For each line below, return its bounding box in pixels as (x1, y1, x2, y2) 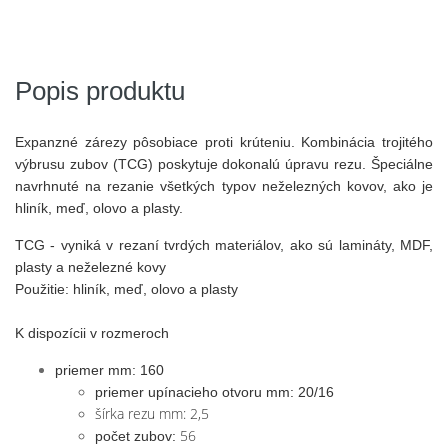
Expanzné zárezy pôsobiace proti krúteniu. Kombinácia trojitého (15, 134, 433, 150)
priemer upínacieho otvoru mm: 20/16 (95, 384, 334, 400)
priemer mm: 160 (55, 362, 164, 378)
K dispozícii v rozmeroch (15, 325, 169, 341)
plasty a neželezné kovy (15, 259, 166, 275)
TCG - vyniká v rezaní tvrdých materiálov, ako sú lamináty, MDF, (15, 237, 433, 253)
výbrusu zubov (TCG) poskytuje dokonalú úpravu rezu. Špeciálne (15, 156, 433, 172)
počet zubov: (95, 428, 176, 444)
